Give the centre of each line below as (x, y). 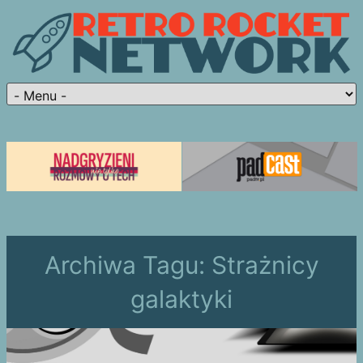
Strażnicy (265, 265)
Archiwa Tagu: (128, 265)
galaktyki (181, 299)
